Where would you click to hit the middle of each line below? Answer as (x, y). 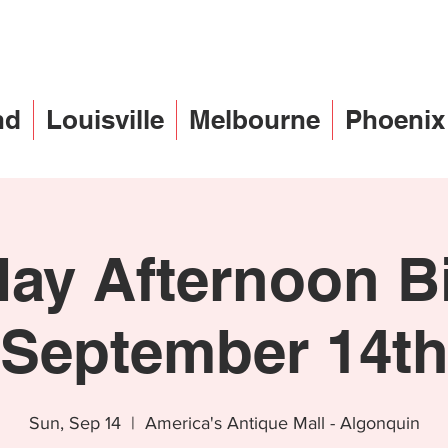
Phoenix (395, 119)
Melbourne (254, 119)
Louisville (105, 119)
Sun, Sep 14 (74, 423)
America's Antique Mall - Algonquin (282, 423)
